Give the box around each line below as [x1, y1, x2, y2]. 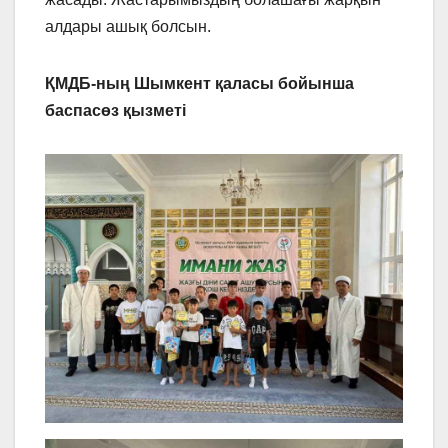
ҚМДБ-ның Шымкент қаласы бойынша [45, 75, 354, 93]
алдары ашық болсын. [45, 18, 211, 36]
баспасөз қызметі [45, 102, 186, 120]
